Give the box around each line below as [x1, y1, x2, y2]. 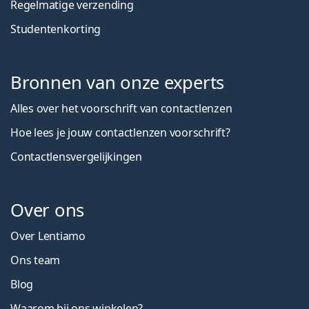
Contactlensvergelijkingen [10, 148, 142, 164]
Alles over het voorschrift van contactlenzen [10, 100, 232, 116]
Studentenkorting [10, 21, 101, 37]
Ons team [10, 252, 61, 268]
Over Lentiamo [10, 228, 86, 243]
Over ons [10, 197, 85, 222]
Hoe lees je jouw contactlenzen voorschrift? [10, 124, 230, 140]
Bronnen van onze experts [10, 70, 225, 94]
